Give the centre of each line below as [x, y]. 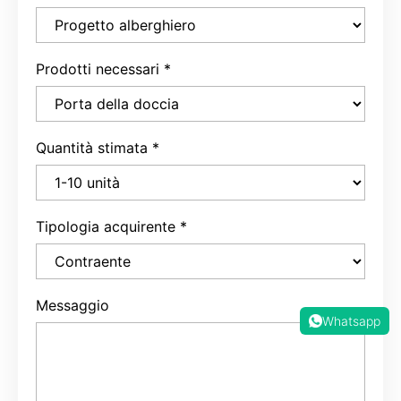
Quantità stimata [92, 137]
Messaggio [73, 295]
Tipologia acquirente [106, 216]
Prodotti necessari [98, 59]
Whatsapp [351, 321]
